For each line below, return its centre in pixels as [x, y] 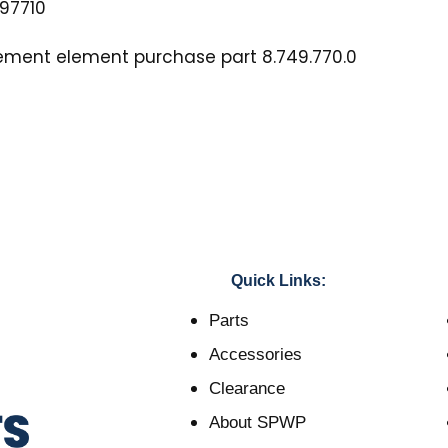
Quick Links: [279, 281]
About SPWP [257, 423]
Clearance [246, 389]
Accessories [255, 355]
